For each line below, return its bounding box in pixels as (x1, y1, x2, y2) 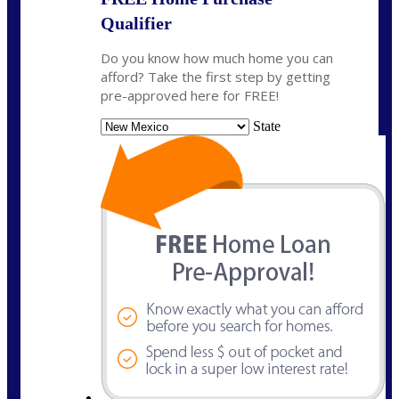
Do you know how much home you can (101, 49, 333, 68)
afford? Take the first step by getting (101, 68, 330, 86)
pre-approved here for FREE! (101, 86, 279, 105)
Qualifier (101, 13, 172, 34)
